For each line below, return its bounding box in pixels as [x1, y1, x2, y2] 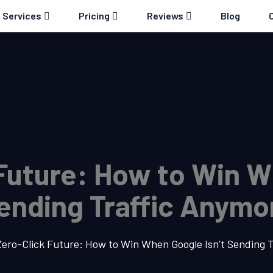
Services [2, 10, 41, 21]
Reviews [146, 10, 183, 21]
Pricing [78, 10, 110, 21]
